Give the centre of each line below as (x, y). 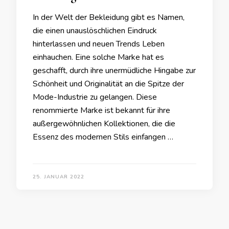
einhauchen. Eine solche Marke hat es (98, 57)
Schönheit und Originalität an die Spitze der (108, 84)
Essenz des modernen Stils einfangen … (103, 137)
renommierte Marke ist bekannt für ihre (101, 110)
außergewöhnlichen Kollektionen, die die (104, 124)
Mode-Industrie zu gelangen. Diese (95, 97)
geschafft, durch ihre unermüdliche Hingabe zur (114, 71)
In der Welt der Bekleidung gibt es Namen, (109, 17)
